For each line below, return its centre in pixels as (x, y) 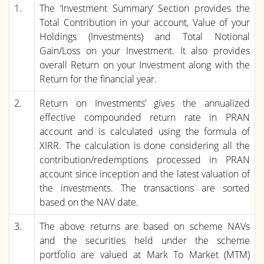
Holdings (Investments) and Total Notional (145, 36)
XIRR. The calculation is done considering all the (145, 145)
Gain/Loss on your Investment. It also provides (145, 50)
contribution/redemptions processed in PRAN (145, 159)
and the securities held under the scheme (145, 240)
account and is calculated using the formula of (145, 131)
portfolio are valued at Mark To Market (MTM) (145, 254)
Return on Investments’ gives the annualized (145, 103)
